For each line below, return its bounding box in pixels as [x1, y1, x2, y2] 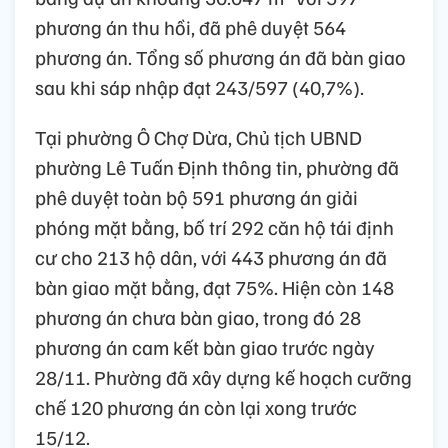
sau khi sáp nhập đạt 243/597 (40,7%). [35, 74, 364, 101]
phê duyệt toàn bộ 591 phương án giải [35, 184, 358, 211]
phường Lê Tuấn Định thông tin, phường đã [35, 154, 399, 181]
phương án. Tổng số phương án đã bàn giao [35, 44, 406, 71]
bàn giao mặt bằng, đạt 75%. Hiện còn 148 [35, 274, 394, 301]
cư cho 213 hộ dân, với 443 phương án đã [35, 244, 387, 271]
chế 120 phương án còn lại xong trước [35, 394, 357, 421]
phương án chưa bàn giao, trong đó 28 [35, 304, 361, 331]
